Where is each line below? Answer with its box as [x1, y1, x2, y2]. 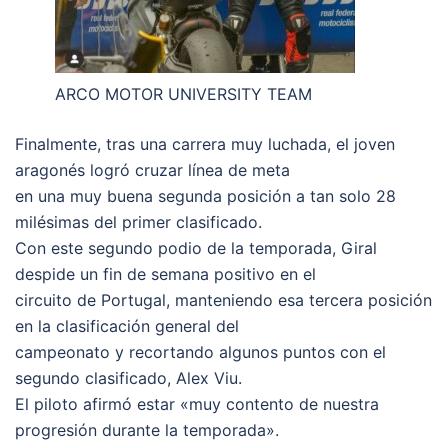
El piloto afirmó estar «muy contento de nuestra [15, 394, 379, 415]
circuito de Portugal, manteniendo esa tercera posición [15, 290, 432, 311]
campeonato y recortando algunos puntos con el [15, 342, 386, 363]
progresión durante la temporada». [15, 420, 279, 441]
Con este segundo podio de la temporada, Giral [15, 238, 377, 259]
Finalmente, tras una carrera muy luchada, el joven [15, 134, 395, 155]
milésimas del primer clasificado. [15, 212, 262, 233]
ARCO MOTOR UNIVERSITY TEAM [55, 84, 312, 105]
